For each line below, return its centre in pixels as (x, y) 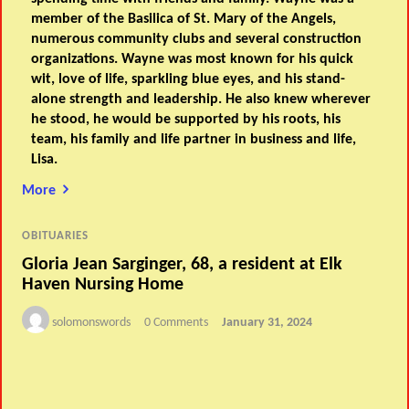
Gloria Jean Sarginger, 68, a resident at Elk (183, 264)
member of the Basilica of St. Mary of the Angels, (184, 19)
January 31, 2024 (267, 322)
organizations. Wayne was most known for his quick (193, 59)
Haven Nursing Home (103, 284)
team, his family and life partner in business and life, (194, 139)
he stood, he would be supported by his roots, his (186, 119)
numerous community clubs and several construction (197, 39)
